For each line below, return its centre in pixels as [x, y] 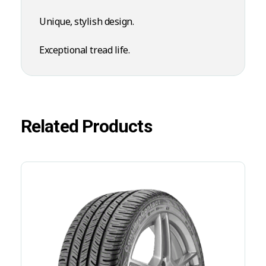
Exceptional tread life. [85, 50]
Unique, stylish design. [87, 21]
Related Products [86, 126]
